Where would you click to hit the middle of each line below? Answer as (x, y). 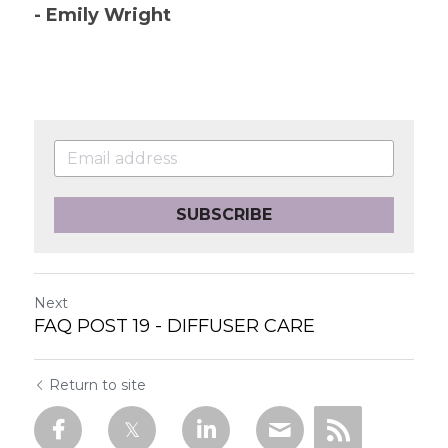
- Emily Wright (102, 15)
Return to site (97, 385)
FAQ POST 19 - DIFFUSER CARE (174, 326)
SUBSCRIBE (224, 214)
